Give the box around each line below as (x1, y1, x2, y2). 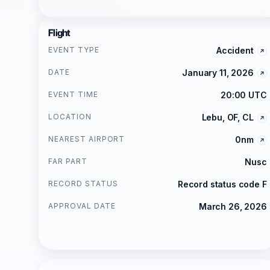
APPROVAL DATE (48, 201, 116, 210)
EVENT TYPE (48, 45, 99, 54)
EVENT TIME (48, 90, 98, 99)
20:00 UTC (221, 90, 267, 100)
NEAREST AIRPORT (48, 134, 125, 143)
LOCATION (48, 112, 92, 121)
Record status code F (177, 179, 267, 189)
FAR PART (48, 157, 87, 166)
